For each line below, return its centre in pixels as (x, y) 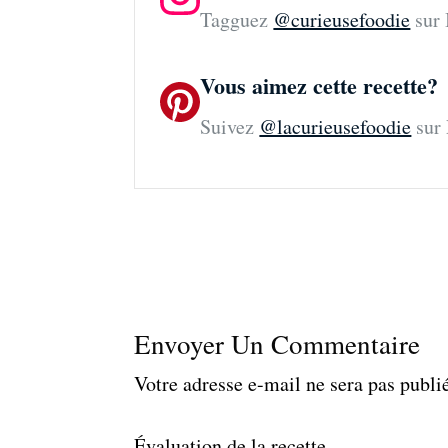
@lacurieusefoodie (335, 126)
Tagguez (237, 19)
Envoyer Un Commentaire (277, 343)
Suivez (230, 126)
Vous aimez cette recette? (319, 85)
